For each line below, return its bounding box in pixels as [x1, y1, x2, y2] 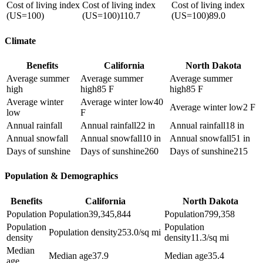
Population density [49, 227, 117, 237]
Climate [5, 35, 36, 46]
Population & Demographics [5, 171, 118, 181]
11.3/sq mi [191, 232, 229, 242]
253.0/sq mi [117, 227, 161, 237]
